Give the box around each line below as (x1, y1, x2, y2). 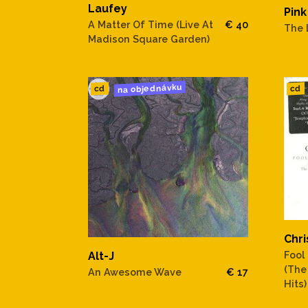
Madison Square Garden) (88, 33, 210, 45)
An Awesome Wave (88, 265, 181, 278)
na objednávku (117, 82, 182, 96)
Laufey (88, 2, 127, 16)
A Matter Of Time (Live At (88, 19, 213, 31)
